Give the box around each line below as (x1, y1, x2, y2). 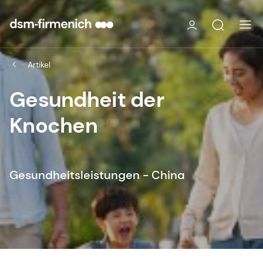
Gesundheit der (9, 85, 164, 113)
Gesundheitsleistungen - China (9, 167, 185, 183)
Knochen (9, 111, 97, 139)
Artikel (28, 59, 50, 70)
